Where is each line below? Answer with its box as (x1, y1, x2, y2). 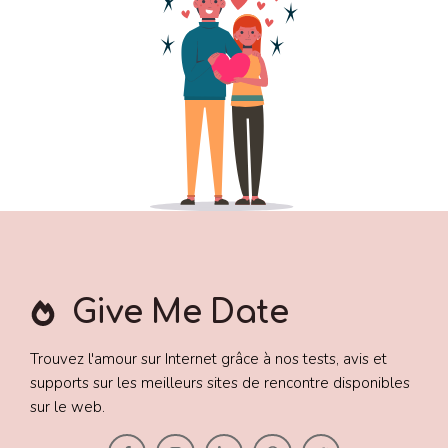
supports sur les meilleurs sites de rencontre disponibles (30, 373, 410, 394)
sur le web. (30, 397, 105, 418)
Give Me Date (71, 295, 289, 331)
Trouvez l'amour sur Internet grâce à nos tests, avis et (30, 349, 387, 370)
